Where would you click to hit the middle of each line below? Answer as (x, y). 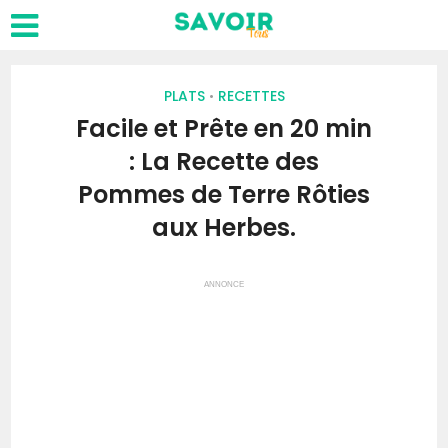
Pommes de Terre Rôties (224, 194)
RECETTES (251, 96)
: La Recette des (224, 161)
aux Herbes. (224, 227)
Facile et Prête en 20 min (224, 128)
